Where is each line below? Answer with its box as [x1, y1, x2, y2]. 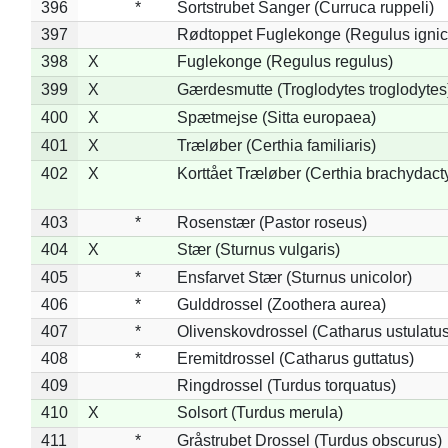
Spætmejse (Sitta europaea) [176, 108, 376, 126]
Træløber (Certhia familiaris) [176, 136, 376, 154]
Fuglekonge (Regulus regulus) [176, 52, 393, 70]
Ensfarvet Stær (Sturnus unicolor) [176, 268, 412, 286]
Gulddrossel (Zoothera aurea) [176, 295, 386, 313]
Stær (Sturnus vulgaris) [176, 240, 340, 258]
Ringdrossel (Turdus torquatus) [176, 376, 396, 394]
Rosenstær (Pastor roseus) [176, 213, 367, 231]
